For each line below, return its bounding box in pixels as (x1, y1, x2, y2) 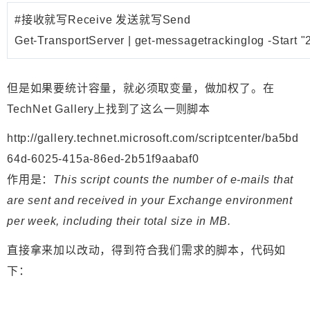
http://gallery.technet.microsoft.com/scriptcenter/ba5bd (7, 132, 299, 145)
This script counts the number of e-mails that (53, 174, 294, 186)
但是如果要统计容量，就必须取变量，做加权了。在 (7, 82, 275, 95)
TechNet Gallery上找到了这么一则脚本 (7, 103, 210, 116)
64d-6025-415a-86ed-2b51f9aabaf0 (7, 153, 199, 165)
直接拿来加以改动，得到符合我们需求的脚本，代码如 (7, 244, 286, 257)
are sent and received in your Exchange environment (7, 194, 293, 207)
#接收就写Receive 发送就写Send (15, 14, 191, 26)
